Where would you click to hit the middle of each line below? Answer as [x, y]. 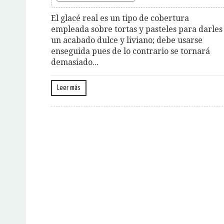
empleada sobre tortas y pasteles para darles [137, 29]
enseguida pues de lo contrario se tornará [130, 51]
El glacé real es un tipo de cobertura [120, 18]
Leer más [69, 87]
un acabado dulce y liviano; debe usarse [127, 40]
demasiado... [75, 62]
